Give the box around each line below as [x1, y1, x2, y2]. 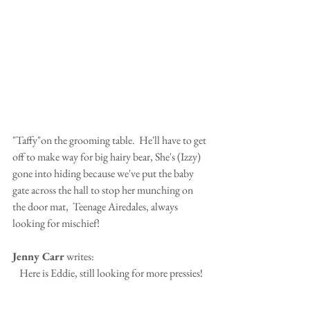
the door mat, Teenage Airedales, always [12, 199, 180, 214]
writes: [64, 248, 94, 264]
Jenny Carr [12, 248, 64, 264]
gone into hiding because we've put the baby [12, 165, 196, 181]
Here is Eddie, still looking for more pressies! [19, 265, 203, 280]
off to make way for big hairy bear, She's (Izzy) [12, 149, 203, 164]
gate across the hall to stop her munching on [12, 182, 195, 197]
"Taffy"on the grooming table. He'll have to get [12, 132, 208, 147]
